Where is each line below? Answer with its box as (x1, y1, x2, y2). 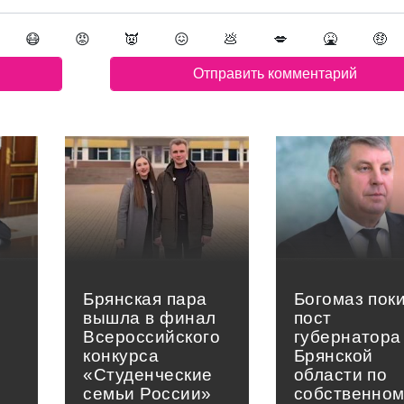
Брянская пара (83, 289, 207, 308)
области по (293, 364, 388, 384)
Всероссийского (83, 326, 221, 346)
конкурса (83, 345, 160, 365)
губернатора (293, 326, 401, 346)
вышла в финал (83, 308, 216, 327)
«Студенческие (83, 364, 213, 384)
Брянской (293, 345, 373, 365)
